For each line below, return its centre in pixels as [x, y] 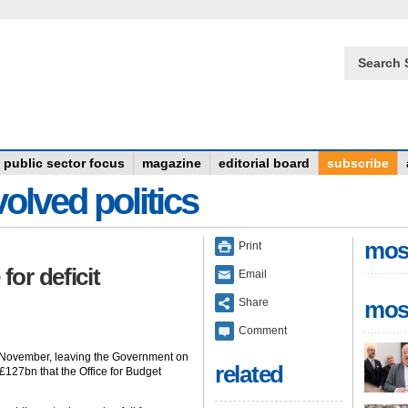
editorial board [264, 163]
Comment [263, 330]
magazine [172, 163]
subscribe [358, 163]
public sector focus [64, 163]
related [249, 374]
